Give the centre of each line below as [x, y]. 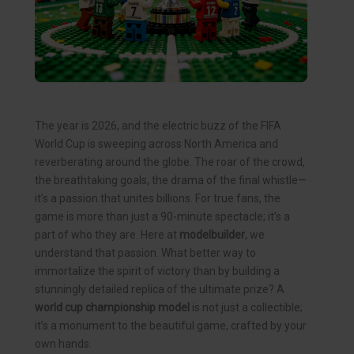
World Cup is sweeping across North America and [156, 143]
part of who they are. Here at [107, 234]
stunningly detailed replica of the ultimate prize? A [160, 289]
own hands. [63, 343]
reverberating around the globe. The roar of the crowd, [170, 162]
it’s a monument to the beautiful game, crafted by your [171, 325]
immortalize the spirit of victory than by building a [157, 271]
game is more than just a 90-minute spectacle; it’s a [162, 216]
